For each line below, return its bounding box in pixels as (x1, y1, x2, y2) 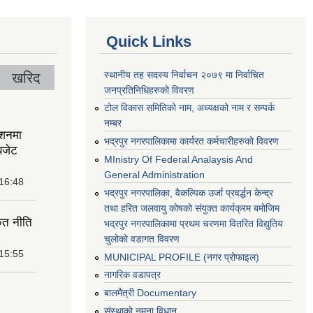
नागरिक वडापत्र (104, 269, 161, 281)
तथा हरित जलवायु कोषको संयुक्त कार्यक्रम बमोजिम (104, 202, 279, 214)
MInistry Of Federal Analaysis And (104, 153, 253, 165)
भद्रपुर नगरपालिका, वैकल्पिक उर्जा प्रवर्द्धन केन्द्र (104, 187, 273, 198)
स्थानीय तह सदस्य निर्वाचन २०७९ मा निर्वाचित (104, 68, 264, 80)
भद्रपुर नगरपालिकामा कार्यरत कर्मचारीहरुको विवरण (104, 136, 279, 147)
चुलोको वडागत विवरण (104, 233, 180, 245)
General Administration (104, 168, 205, 180)
